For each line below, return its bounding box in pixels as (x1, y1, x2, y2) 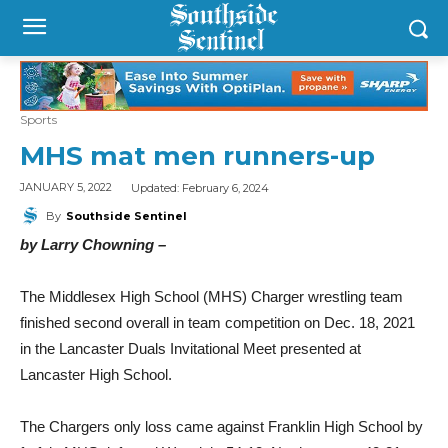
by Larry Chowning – (20, 235, 170, 253)
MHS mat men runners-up (20, 140, 375, 173)
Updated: (131, 180, 182, 195)
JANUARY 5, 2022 (20, 180, 112, 195)
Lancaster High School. (20, 365, 172, 383)
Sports (20, 112, 57, 128)
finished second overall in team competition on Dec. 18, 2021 (20, 313, 415, 331)
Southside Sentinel (66, 208, 187, 223)
